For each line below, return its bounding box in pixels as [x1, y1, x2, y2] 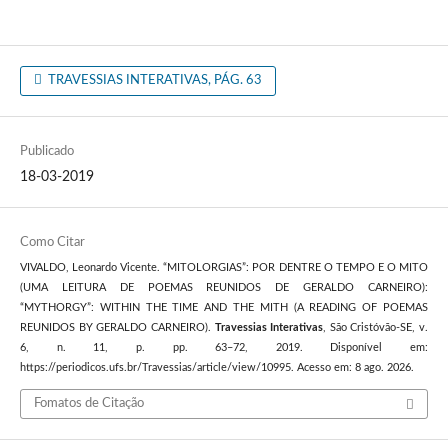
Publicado [19, 145, 74, 159]
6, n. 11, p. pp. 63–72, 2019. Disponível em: [19, 343, 429, 354]
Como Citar [19, 236, 85, 250]
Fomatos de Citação [33, 396, 144, 410]
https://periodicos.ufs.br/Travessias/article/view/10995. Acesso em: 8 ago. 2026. [19, 363, 414, 374]
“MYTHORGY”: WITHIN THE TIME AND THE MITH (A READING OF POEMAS [19, 303, 429, 314]
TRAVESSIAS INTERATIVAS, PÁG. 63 [45, 74, 263, 88]
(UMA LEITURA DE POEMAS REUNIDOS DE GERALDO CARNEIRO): [19, 283, 429, 294]
